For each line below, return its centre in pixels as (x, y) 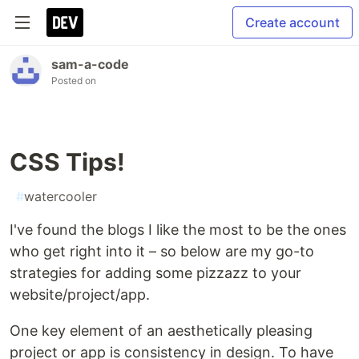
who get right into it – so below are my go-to (162, 251)
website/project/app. (80, 294)
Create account (292, 22)
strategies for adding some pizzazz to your (155, 273)
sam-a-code (90, 64)
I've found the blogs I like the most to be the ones (178, 230)
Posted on (74, 81)
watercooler (61, 196)
